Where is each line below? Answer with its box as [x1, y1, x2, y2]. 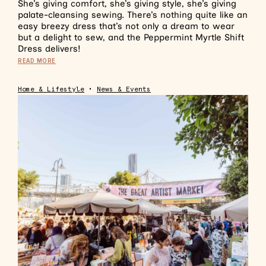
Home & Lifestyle [18, 85, 84, 93]
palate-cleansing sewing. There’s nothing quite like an [18, 9, 248, 20]
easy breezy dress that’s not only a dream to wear [18, 21, 235, 31]
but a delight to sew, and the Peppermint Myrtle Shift [18, 32, 244, 43]
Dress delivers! [18, 43, 84, 54]
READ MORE [18, 56, 56, 65]
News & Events [97, 85, 151, 93]
